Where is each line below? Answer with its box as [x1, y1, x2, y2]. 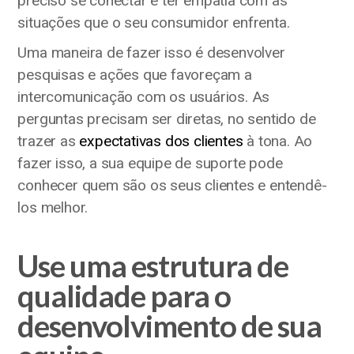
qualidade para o [17, 277, 232, 314]
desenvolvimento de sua [17, 307, 322, 345]
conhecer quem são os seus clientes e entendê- [17, 175, 327, 194]
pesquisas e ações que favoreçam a [17, 65, 252, 84]
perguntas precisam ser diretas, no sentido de [17, 109, 316, 128]
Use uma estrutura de [17, 247, 289, 284]
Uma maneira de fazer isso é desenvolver [17, 43, 285, 62]
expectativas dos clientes [79, 131, 243, 150]
